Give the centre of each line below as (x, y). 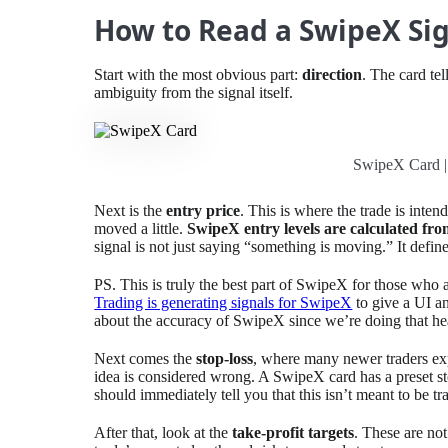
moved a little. (141, 228)
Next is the (130, 210)
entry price (203, 210)
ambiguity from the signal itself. (194, 92)
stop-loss (225, 358)
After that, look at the (163, 432)
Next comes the (145, 358)
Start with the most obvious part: (198, 74)
